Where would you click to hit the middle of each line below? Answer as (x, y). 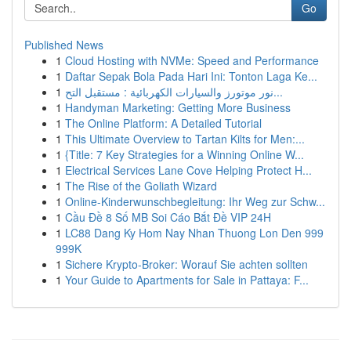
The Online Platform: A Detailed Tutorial (163, 123)
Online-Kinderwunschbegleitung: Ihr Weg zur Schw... (195, 201)
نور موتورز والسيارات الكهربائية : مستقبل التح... (278, 92)
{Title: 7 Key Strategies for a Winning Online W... (185, 154)
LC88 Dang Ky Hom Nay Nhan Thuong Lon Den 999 (194, 233)
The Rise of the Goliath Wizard (141, 186)
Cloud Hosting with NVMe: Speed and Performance (192, 60)
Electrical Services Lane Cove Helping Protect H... (188, 170)
